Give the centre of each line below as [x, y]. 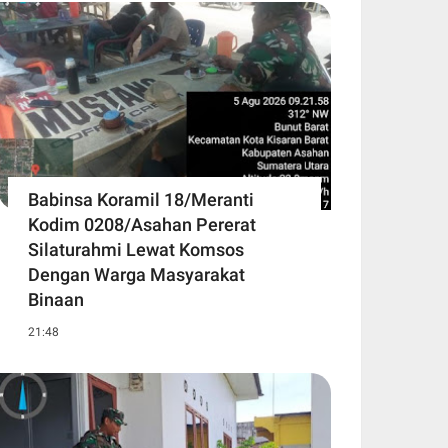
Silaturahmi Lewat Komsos [136, 250]
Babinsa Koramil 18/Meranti [141, 200]
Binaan [56, 300]
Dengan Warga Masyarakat [136, 275]
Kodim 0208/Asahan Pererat [142, 225]
